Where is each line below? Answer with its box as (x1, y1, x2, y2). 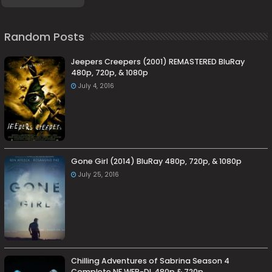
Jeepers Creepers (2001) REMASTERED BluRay (71, 56, 245, 67)
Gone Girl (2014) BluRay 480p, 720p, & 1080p (71, 155, 242, 166)
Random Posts (4, 29, 85, 44)
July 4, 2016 (78, 81, 115, 90)
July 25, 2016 (78, 169, 120, 179)
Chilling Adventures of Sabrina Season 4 (71, 255, 230, 266)
